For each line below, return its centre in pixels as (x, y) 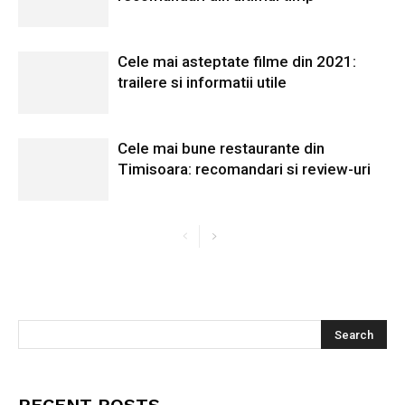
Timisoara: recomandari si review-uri (244, 169)
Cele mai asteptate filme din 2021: (237, 61)
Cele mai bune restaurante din (221, 148)
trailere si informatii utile (202, 82)
